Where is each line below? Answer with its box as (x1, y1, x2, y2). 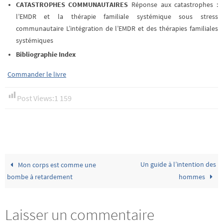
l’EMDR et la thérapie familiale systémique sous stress (15, 12, 218, 21)
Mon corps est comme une (16, 161, 97, 170)
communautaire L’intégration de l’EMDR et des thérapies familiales (15, 24, 218, 33)
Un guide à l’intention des (140, 160, 216, 169)
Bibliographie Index (15, 50, 76, 59)
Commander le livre (7, 70, 66, 79)
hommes (178, 173, 207, 182)
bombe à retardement (7, 173, 73, 182)
